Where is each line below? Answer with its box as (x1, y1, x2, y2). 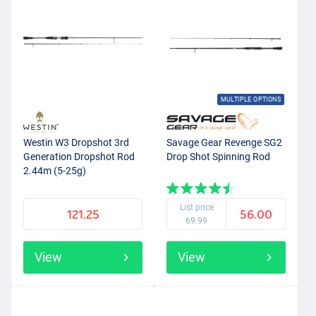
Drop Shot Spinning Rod (166, 151, 270, 163)
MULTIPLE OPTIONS (220, 95, 281, 103)
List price (179, 202, 214, 213)
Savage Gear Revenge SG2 (166, 137, 282, 149)
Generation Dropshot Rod (23, 151, 135, 163)
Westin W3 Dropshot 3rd (23, 137, 129, 149)
